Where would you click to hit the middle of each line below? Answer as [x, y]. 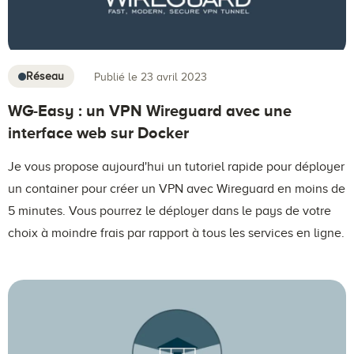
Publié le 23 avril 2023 [151, 77]
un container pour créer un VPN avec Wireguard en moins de [177, 189]
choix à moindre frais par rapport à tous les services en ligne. [176, 233]
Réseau [45, 77]
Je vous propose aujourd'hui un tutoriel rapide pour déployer [176, 167]
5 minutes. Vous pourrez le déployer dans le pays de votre [169, 211]
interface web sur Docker [98, 133]
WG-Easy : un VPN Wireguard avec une [150, 111]
